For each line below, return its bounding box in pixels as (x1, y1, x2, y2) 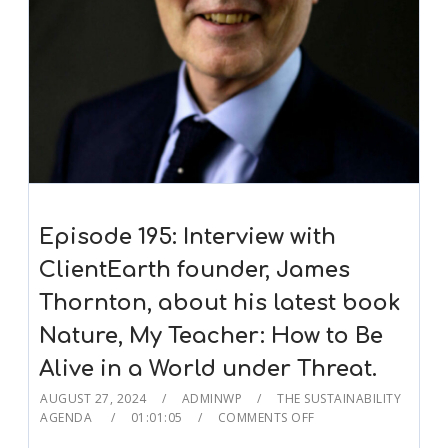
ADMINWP (181, 390, 243, 408)
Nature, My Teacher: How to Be (39, 324, 384, 349)
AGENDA (40, 409, 96, 427)
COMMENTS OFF (217, 409, 315, 427)
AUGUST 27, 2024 (40, 390, 147, 408)
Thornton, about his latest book (39, 291, 402, 316)
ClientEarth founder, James (39, 258, 351, 283)
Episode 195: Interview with (39, 225, 337, 250)
